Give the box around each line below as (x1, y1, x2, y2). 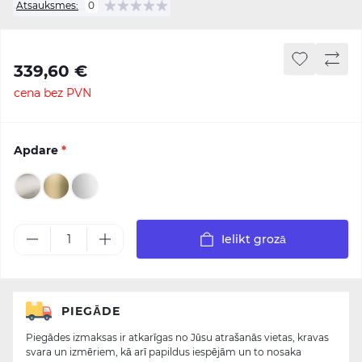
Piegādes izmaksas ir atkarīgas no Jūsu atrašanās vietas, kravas (26, 331, 329, 343)
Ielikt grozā (221, 232, 286, 246)
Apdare (14, 143, 61, 158)
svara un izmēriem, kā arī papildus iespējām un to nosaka (26, 346, 301, 358)
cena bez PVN (14, 86, 91, 100)
